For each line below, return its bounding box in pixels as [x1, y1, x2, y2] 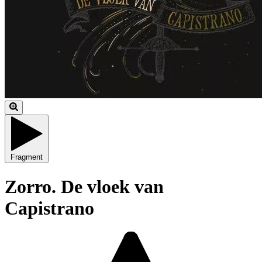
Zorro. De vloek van [5, 175, 164, 197]
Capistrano [5, 197, 94, 219]
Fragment [11, 153, 43, 162]
